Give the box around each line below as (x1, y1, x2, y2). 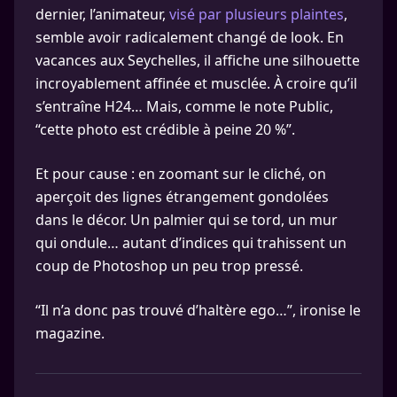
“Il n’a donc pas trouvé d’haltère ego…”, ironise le (35, 300, 361, 321)
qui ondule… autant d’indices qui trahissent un (35, 233, 346, 253)
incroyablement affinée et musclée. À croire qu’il (35, 74, 357, 94)
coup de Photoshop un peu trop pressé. (35, 256, 303, 276)
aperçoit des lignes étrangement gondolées (35, 187, 329, 207)
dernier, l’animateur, (35, 4, 169, 25)
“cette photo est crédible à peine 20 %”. (35, 120, 295, 140)
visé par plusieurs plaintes (169, 4, 344, 25)
